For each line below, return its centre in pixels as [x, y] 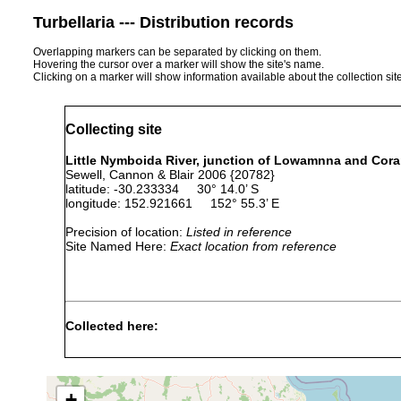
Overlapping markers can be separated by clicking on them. [177, 51]
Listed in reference [239, 231]
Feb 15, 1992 [298, 364]
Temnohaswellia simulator [158, 391]
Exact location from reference [253, 246]
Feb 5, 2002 [294, 391]
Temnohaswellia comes [151, 364]
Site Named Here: [118, 246]
